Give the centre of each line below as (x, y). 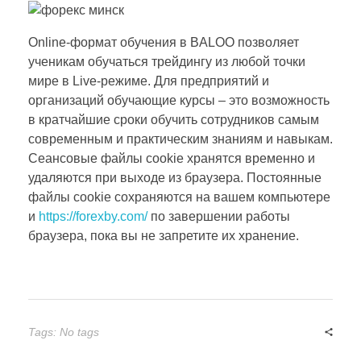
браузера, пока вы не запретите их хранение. (164, 235)
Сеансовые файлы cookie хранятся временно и (172, 158)
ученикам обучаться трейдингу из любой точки (167, 61)
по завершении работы (219, 216)
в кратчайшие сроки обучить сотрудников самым (174, 119)
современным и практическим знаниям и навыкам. (180, 139)
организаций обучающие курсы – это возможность (179, 100)
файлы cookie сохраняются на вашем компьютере (179, 197)
